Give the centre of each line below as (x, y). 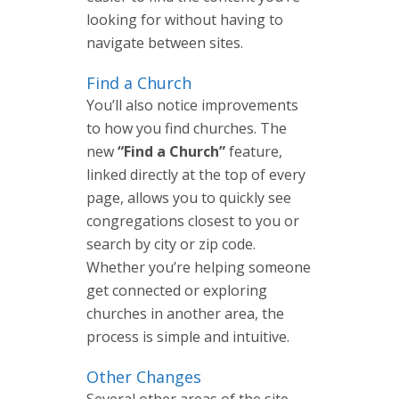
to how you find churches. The (187, 128)
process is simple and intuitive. (188, 336)
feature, (254, 151)
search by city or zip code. (171, 244)
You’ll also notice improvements (192, 105)
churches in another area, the (185, 313)
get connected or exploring (177, 290)
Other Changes (144, 376)
